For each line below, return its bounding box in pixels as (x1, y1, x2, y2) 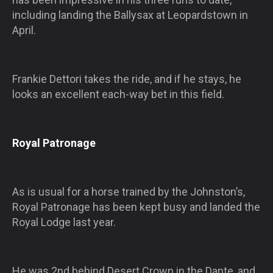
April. (12, 23, 36, 37)
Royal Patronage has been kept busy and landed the (12, 200, 260, 213)
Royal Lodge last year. (12, 215, 116, 229)
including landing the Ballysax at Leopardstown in (12, 8, 248, 21)
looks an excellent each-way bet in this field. (12, 87, 224, 101)
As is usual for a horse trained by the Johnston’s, (12, 185, 245, 198)
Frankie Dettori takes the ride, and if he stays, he (12, 72, 241, 85)
